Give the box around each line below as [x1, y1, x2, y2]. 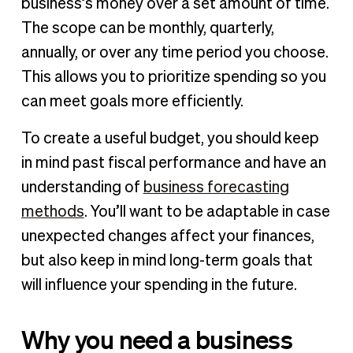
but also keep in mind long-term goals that [20, 252, 313, 269]
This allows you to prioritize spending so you [20, 69, 326, 85]
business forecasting [143, 179, 289, 195]
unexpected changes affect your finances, [20, 228, 314, 244]
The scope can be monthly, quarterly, [20, 20, 274, 36]
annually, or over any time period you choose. [20, 44, 329, 61]
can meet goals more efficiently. [20, 93, 243, 110]
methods [20, 203, 84, 220]
